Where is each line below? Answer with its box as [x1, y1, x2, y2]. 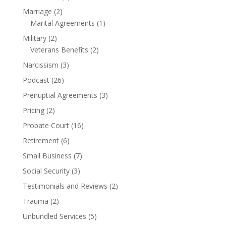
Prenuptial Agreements [22, 90, 97, 100]
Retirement [22, 136, 59, 145]
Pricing [22, 105, 44, 115]
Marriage [22, 7, 52, 16]
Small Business [22, 151, 72, 160]
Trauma [22, 196, 48, 206]
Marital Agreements [30, 18, 95, 28]
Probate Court [22, 121, 69, 130]
